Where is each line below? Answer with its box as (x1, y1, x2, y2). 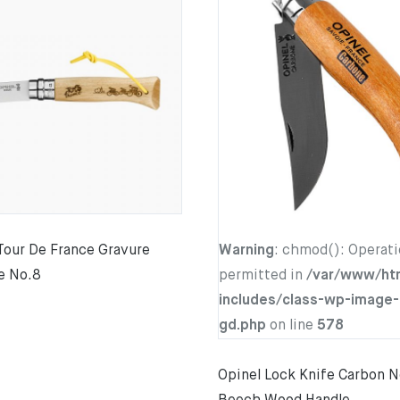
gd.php (219, 319, 266, 334)
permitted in (219, 269, 306, 284)
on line (266, 319, 317, 334)
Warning (219, 244, 274, 259)
